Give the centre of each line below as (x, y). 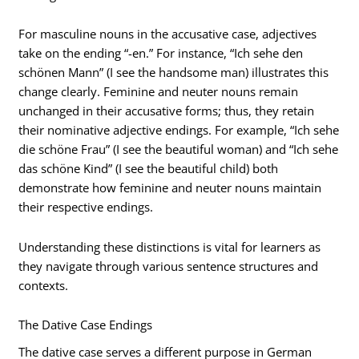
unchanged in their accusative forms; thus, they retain (167, 111)
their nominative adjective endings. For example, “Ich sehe (179, 130)
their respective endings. (86, 207)
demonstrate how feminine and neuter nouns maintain (170, 188)
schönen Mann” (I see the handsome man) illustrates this (174, 73)
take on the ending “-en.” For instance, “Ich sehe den (161, 53)
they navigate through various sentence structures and (169, 266)
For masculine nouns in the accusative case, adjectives (168, 34)
